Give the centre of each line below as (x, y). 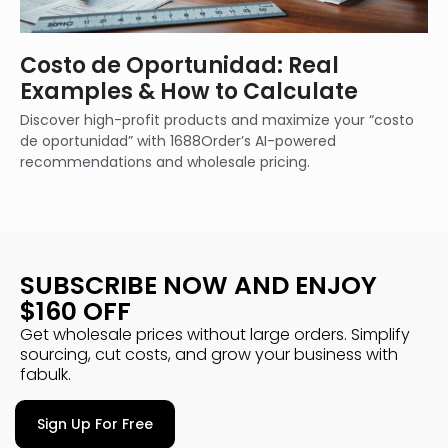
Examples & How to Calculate (189, 91)
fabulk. (45, 374)
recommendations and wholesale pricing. (165, 162)
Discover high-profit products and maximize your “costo (217, 120)
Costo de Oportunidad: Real (179, 65)
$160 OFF (75, 311)
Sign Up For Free (95, 424)
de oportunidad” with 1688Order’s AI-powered (178, 141)
